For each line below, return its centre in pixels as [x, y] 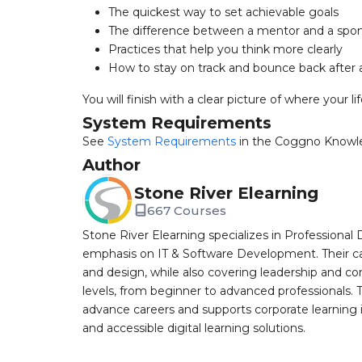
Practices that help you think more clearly [225, 49]
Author [112, 165]
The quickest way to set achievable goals [223, 12]
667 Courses [187, 210]
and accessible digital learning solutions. [194, 328]
